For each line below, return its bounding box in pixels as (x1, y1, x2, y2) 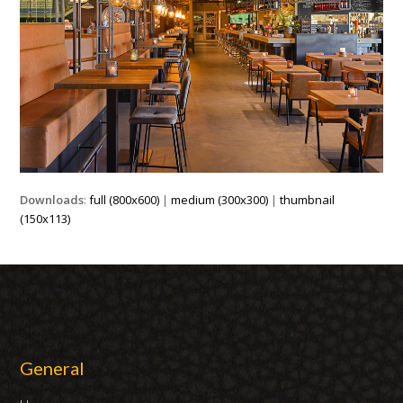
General (20, 357, 85, 380)
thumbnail (280, 192, 336, 209)
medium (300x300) (171, 192, 269, 209)
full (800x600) (89, 192, 160, 209)
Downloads (20, 192, 85, 209)
